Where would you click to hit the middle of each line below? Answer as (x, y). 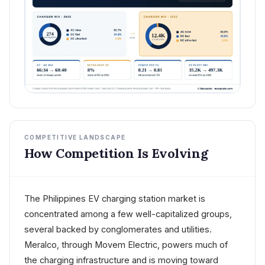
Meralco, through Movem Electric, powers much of (126, 244)
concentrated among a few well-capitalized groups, (128, 214)
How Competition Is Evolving (116, 153)
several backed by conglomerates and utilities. (118, 229)
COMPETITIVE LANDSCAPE (75, 137)
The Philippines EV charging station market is (115, 198)
